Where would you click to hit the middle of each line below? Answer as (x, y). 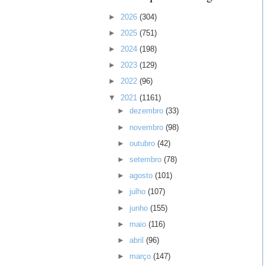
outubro (144, 143)
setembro (147, 159)
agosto (142, 176)
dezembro (148, 111)
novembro (148, 127)
